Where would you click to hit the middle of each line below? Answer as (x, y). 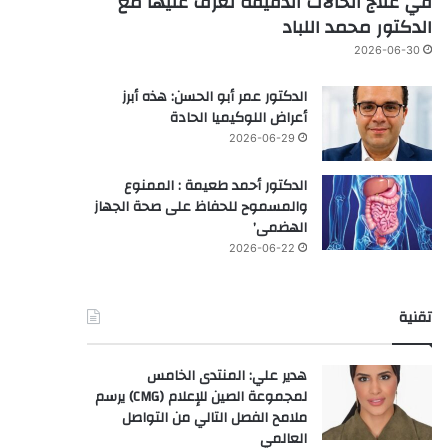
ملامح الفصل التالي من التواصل (214, 417)
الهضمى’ (279, 227)
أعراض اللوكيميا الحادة (238, 117)
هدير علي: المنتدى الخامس (226, 375)
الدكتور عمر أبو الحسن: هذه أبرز (214, 96)
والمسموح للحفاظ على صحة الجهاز (200, 206)
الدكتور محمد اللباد (356, 27)
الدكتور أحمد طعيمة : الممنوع (215, 185)
